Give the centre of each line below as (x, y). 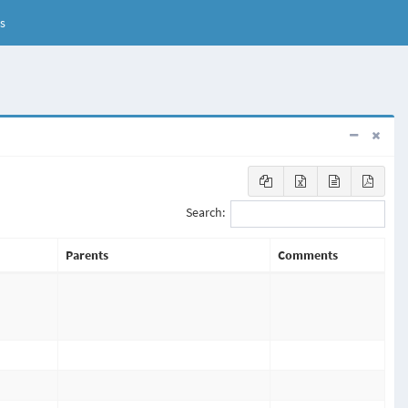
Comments (308, 255)
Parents (87, 255)
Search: (205, 213)
